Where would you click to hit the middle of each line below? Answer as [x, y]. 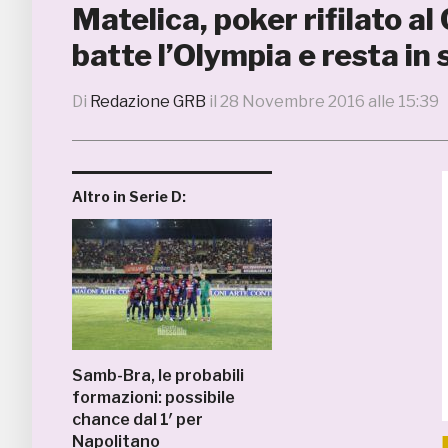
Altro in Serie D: [129, 196]
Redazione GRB [148, 101]
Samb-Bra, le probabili [158, 375]
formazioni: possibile [153, 397]
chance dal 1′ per [137, 419]
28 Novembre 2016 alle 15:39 [329, 101]
